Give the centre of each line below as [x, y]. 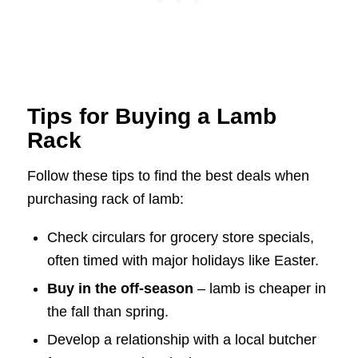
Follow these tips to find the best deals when [168, 176]
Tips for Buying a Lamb [151, 117]
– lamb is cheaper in [259, 288]
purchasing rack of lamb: [105, 199]
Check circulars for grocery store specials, [180, 237]
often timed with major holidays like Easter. [183, 260]
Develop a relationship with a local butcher [181, 339]
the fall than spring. [107, 311]
